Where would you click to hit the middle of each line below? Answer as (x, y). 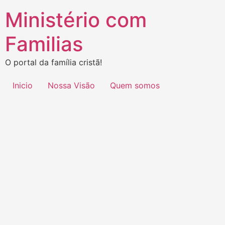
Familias (44, 44)
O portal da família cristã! (53, 62)
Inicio (23, 86)
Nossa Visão (71, 86)
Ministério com (76, 20)
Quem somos (135, 86)
